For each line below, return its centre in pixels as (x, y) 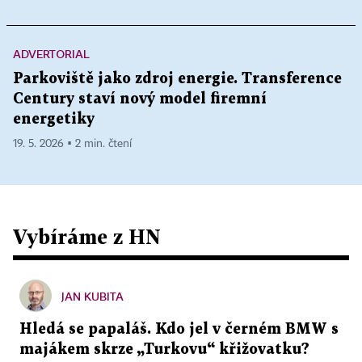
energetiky (54, 119)
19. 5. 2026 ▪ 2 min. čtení (72, 143)
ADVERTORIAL (51, 53)
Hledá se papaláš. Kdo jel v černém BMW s (179, 329)
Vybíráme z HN (87, 236)
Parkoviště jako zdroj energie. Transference (177, 78)
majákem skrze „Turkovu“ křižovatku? (164, 349)
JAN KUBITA (93, 296)
